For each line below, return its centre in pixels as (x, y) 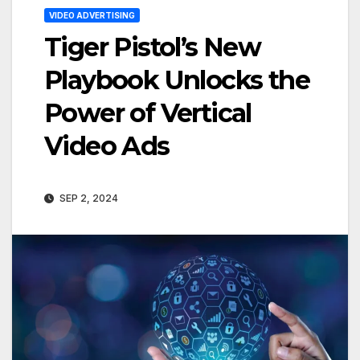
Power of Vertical (148, 113)
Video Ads (107, 146)
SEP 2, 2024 (88, 198)
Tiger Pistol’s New (153, 47)
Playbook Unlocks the (177, 80)
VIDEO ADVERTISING (92, 15)
